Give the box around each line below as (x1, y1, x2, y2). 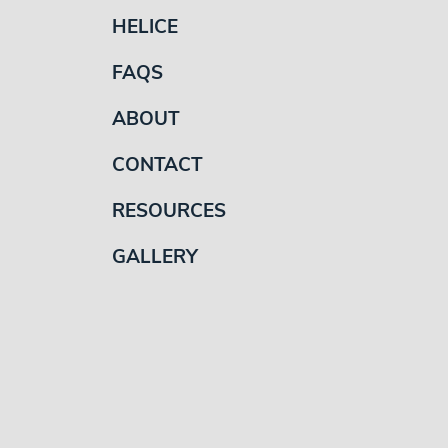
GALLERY (112, 249, 199, 268)
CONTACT (112, 157, 204, 176)
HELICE (112, 19, 179, 38)
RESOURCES (112, 203, 227, 222)
